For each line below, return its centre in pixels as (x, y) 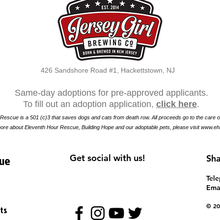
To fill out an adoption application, (90, 104)
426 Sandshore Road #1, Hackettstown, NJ (108, 70)
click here (177, 104)
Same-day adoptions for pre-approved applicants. (111, 93)
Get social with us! (107, 158)
